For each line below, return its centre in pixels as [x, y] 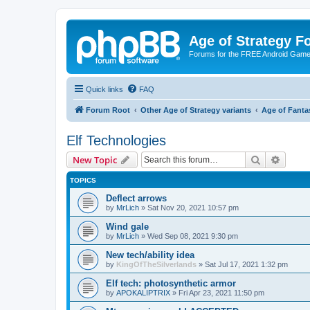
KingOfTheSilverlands [156, 264]
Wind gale [127, 226]
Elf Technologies [116, 140]
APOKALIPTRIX [143, 292]
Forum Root [108, 110]
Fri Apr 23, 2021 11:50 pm [221, 292]
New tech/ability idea [150, 255]
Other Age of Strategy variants [196, 110]
